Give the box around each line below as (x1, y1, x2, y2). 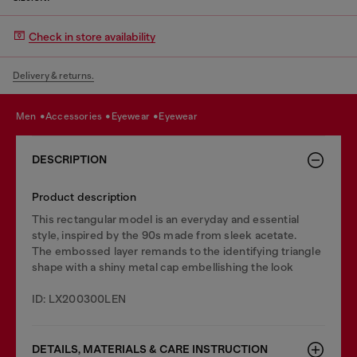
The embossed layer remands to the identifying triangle (32, 245, 321, 257)
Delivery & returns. (13, 70, 94, 81)
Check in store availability (29, 29, 155, 43)
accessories (52, 110, 104, 122)
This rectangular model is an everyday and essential (32, 213, 300, 226)
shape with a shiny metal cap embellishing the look (32, 261, 294, 273)
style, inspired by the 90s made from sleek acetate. (32, 229, 297, 241)
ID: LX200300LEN (32, 292, 126, 305)
